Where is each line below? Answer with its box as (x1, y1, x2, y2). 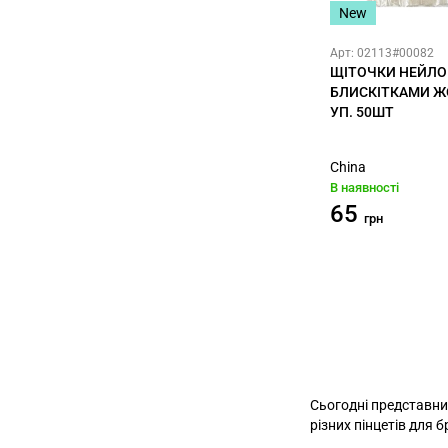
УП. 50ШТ (330, 104, 394, 121)
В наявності (330, 180, 399, 196)
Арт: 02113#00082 (330, 46, 434, 61)
